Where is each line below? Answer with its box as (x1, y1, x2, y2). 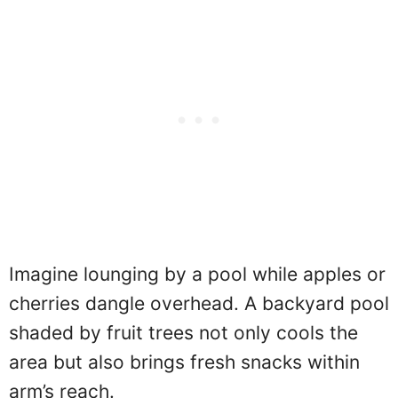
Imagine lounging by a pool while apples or (9, 263, 386, 286)
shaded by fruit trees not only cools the (9, 322, 358, 345)
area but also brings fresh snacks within (9, 351, 360, 374)
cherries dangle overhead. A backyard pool (9, 292, 389, 315)
